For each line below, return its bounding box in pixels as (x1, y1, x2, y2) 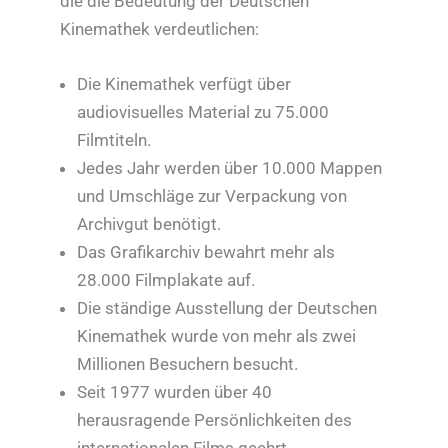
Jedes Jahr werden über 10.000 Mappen (77, 158, 383, 179)
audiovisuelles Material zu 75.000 (77, 102, 330, 123)
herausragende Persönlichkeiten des (77, 410, 353, 431)
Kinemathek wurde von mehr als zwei (77, 326, 357, 347)
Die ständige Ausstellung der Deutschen (77, 298, 378, 319)
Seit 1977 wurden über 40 (77, 382, 273, 403)
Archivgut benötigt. (77, 214, 222, 235)
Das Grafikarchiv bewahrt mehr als (77, 242, 336, 263)
